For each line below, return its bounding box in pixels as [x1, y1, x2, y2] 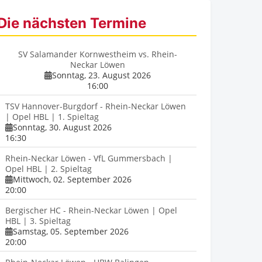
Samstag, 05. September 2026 [12, 226, 129, 237]
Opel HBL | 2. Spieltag [5, 163, 92, 175]
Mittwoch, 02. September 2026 [12, 174, 132, 185]
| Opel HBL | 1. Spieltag [5, 111, 99, 123]
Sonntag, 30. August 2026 [12, 122, 112, 133]
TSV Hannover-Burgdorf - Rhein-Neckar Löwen [5, 101, 186, 112]
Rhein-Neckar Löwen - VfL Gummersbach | [5, 153, 173, 164]
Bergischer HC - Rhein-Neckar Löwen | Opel [5, 205, 177, 216]
